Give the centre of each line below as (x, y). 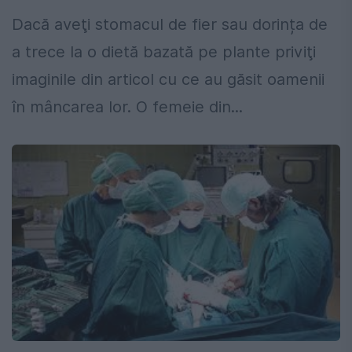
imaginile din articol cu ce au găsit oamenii (168, 80)
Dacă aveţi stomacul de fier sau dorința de (170, 25)
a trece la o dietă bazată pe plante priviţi (164, 52)
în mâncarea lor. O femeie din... (127, 107)
